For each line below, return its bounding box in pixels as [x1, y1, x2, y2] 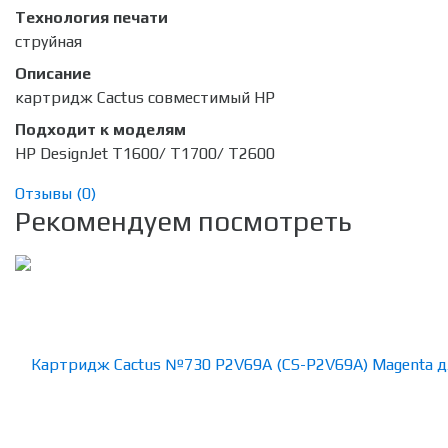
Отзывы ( [15, 184, 82, 204]
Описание [15, 64, 91, 84]
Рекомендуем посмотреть [15, 205, 351, 238]
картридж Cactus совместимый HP [15, 88, 275, 108]
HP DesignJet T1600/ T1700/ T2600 [15, 144, 275, 164]
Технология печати [15, 8, 168, 28]
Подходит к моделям [15, 120, 186, 140]
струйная [15, 32, 82, 52]
